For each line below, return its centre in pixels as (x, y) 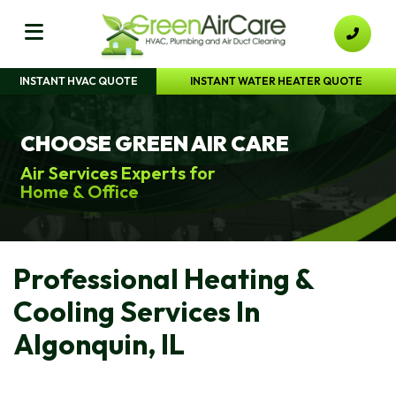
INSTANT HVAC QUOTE (78, 80)
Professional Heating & (164, 278)
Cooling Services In (137, 311)
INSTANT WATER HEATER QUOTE (277, 80)
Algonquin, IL (99, 343)
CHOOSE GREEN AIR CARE (155, 143)
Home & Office (80, 191)
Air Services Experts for (118, 172)
